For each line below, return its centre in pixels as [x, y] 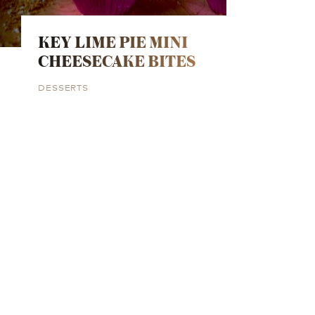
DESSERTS [63, 86]
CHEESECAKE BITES [116, 60]
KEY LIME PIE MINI [112, 41]
